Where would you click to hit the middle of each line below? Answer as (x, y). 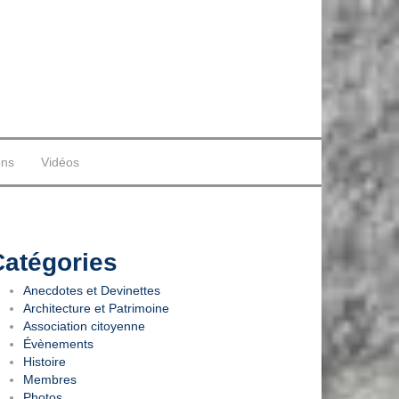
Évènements (58, 343)
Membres (50, 379)
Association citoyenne (84, 326)
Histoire (45, 361)
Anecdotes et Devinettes (92, 290)
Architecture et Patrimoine (96, 308)
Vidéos (60, 162)
